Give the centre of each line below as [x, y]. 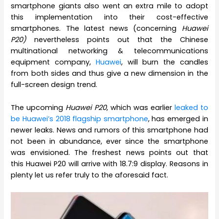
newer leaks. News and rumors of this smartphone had [109, 130]
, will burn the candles [164, 62]
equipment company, [53, 62]
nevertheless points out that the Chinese [121, 40]
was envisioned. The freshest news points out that [109, 152]
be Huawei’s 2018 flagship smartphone [79, 119]
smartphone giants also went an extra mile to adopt [109, 6]
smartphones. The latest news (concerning [96, 29]
